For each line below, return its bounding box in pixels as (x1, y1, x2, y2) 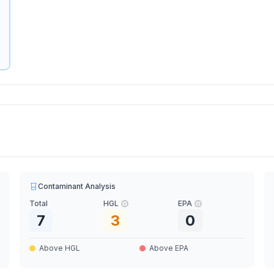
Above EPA (149, 243, 188, 253)
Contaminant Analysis (38, 182, 116, 191)
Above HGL (39, 243, 81, 253)
